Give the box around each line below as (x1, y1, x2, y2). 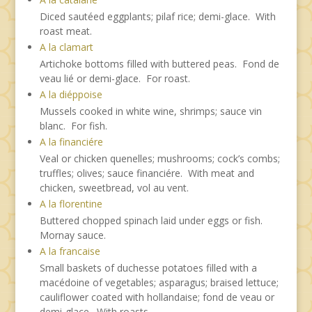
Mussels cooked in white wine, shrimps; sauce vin (39, 104, 262, 118)
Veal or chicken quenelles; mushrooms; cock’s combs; (39, 151, 280, 165)
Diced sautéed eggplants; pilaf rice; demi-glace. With (39, 9, 276, 23)
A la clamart (39, 40, 93, 54)
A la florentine (39, 196, 102, 210)
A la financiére (39, 134, 103, 148)
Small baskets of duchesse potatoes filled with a (39, 260, 257, 274)
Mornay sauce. (39, 228, 106, 242)
